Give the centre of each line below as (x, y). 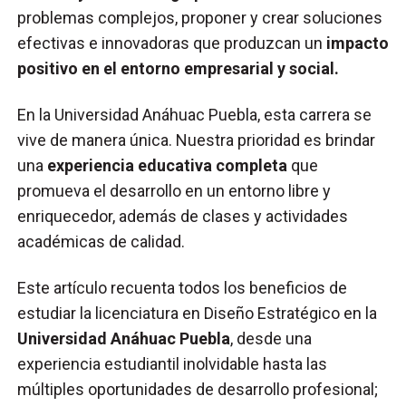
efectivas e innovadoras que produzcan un (172, 43)
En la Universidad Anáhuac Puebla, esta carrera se (195, 114)
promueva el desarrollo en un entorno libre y (174, 190)
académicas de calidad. (101, 241)
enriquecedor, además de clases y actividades (183, 216)
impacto (358, 43)
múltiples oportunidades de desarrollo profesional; (198, 389)
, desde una (271, 338)
